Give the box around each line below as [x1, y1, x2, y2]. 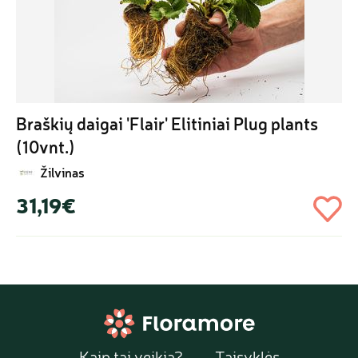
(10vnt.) [16, 136, 75, 157]
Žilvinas [40, 164, 85, 181]
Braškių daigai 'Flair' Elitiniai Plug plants [16, 113, 318, 134]
